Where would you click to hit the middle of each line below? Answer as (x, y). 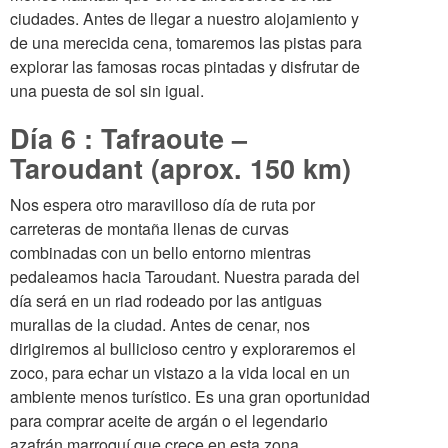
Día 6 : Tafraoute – (128, 138)
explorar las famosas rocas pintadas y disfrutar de (185, 66)
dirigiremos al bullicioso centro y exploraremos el (183, 348)
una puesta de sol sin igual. (107, 90)
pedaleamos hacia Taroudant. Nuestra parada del (185, 276)
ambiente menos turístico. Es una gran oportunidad (190, 396)
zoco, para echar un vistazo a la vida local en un (180, 372)
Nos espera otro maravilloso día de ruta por (162, 204)
